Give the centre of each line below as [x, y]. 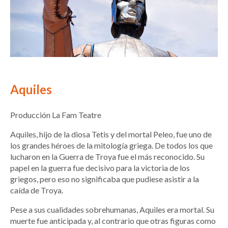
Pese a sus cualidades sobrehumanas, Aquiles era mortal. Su [112, 209]
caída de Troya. [37, 190]
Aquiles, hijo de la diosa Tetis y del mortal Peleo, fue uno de [111, 134]
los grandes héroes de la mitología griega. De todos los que [111, 145]
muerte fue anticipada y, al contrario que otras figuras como [113, 220]
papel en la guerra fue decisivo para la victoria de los [100, 167]
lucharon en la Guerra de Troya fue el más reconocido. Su [107, 156]
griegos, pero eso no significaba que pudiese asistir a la [105, 179]
